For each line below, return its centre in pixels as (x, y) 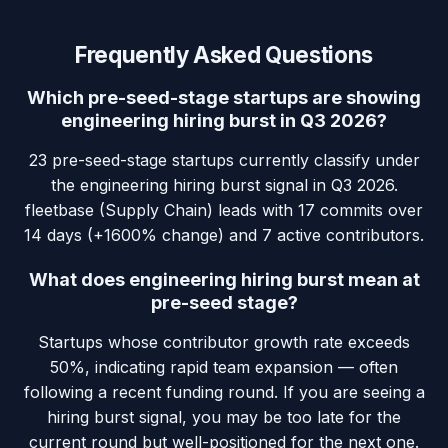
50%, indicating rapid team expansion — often (224, 367)
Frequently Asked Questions (224, 55)
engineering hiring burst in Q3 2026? (224, 121)
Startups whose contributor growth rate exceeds (224, 342)
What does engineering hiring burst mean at (224, 280)
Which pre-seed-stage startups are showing (224, 98)
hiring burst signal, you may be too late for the (224, 417)
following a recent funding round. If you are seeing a (224, 392)
